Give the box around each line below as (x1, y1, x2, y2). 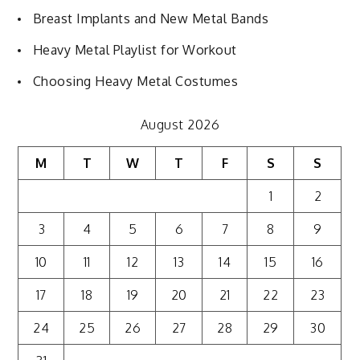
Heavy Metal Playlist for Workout (32, 41, 237, 58)
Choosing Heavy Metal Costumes (32, 72, 239, 89)
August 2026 (140, 116, 220, 133)
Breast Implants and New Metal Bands (32, 10, 269, 27)
